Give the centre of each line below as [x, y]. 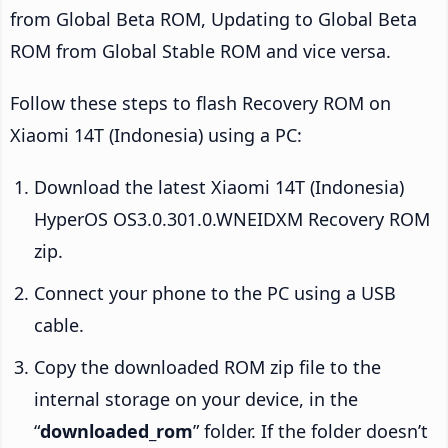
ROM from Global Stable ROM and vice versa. [200, 50]
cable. [59, 324]
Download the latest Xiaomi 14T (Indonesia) [219, 186]
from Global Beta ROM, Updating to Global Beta [213, 18]
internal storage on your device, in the [196, 398]
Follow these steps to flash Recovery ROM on [200, 102]
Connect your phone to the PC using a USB [215, 292]
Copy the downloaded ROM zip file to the [207, 366]
